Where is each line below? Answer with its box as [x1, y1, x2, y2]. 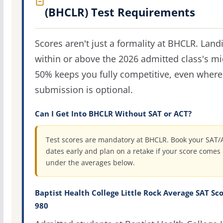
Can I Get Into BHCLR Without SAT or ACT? [34, 109, 192, 119]
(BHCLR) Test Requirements [44, 4, 195, 20]
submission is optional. [34, 84, 133, 96]
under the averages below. [45, 158, 135, 168]
